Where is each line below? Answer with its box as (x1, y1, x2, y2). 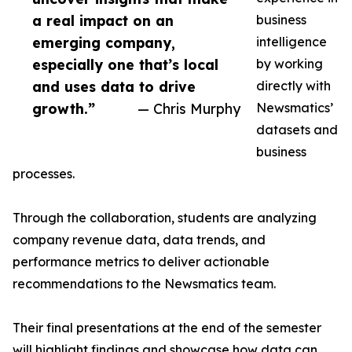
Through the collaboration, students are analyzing (13, 210, 317, 225)
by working (256, 56, 323, 71)
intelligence (256, 34, 327, 49)
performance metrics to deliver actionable (13, 254, 269, 269)
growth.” (32, 100, 95, 117)
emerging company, (32, 34, 175, 51)
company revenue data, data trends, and (13, 232, 266, 247)
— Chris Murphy (137, 100, 240, 117)
